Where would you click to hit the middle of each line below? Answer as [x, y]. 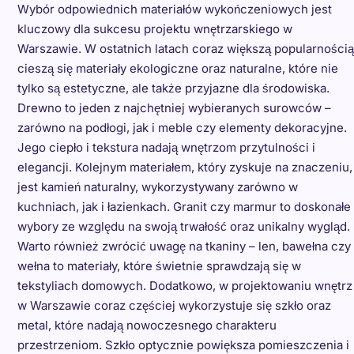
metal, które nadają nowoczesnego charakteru [147, 326]
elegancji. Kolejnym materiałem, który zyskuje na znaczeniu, [185, 168]
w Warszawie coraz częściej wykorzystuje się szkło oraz [174, 306]
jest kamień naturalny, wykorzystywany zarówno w [157, 187]
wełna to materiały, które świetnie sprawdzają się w [159, 266]
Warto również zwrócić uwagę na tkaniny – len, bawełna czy [184, 247]
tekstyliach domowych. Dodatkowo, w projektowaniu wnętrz [185, 286]
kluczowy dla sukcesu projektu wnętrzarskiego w [154, 29]
